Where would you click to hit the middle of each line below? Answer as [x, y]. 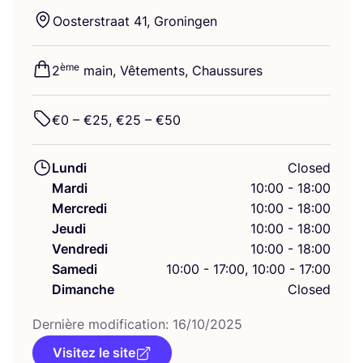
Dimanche [83, 290]
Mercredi [79, 209]
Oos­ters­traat [93, 21]
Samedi [75, 269]
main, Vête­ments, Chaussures [171, 71]
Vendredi [80, 249]
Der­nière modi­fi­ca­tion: [102, 325]
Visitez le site [94, 353]
